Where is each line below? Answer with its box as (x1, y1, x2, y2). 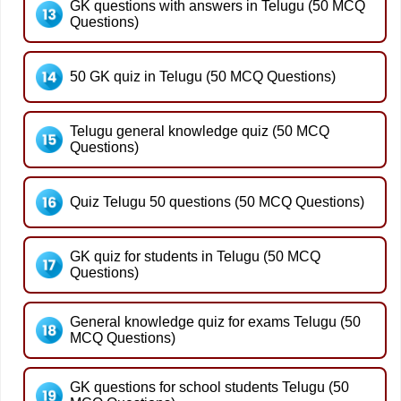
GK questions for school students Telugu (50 (70, 379, 349, 395)
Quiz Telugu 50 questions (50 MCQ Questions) (70, 193, 364, 209)
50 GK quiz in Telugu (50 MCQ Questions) (70, 68, 336, 84)
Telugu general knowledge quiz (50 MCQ (70, 123, 329, 139)
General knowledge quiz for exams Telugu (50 (70, 313, 361, 329)
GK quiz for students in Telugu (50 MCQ (70, 248, 320, 264)
